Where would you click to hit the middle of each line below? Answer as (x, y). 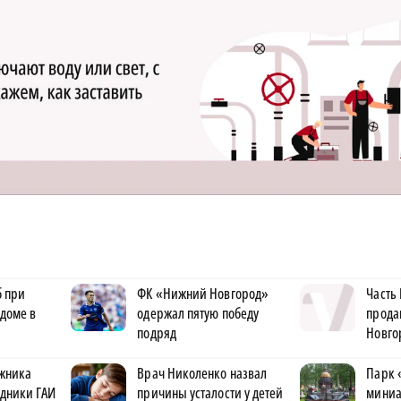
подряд (157, 333)
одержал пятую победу (198, 313)
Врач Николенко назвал (202, 373)
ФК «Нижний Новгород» (203, 294)
